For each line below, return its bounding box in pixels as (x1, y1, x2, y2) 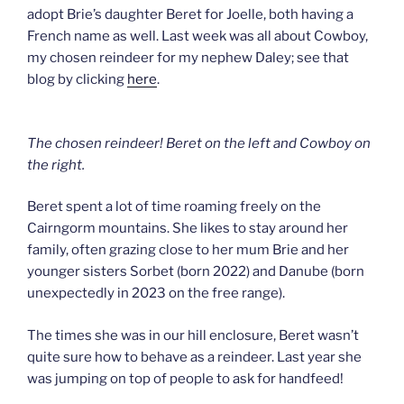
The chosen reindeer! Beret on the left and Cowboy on (27, 134, 371, 151)
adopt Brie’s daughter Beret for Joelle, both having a (27, 6, 353, 23)
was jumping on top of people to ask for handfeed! (27, 370, 344, 387)
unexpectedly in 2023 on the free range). (27, 285, 285, 302)
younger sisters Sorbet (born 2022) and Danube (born (27, 263, 364, 280)
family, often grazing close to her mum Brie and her (27, 242, 349, 259)
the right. (27, 156, 85, 173)
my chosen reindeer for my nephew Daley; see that (27, 50, 349, 67)
